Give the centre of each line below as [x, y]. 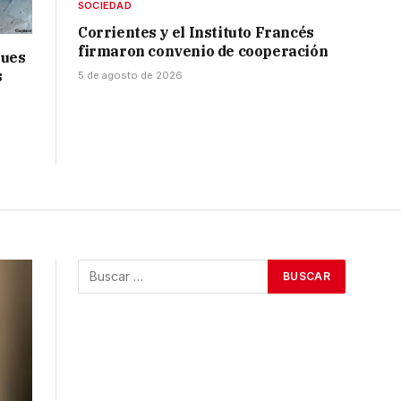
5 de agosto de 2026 [130, 76]
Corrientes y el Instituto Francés [196, 33]
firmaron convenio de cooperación [203, 51]
